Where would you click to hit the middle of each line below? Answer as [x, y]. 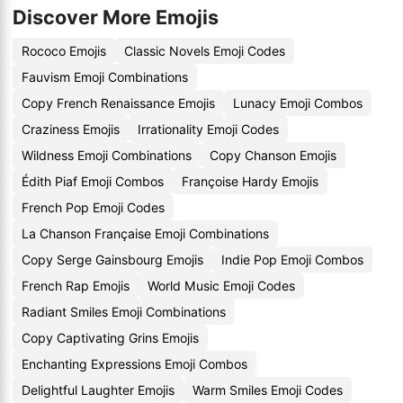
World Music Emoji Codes [221, 286]
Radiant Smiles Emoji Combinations [124, 312]
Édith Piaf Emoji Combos [93, 181]
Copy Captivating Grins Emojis [110, 338]
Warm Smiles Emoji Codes [268, 390]
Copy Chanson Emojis [273, 155]
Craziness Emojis [71, 129]
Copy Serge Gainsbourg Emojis [112, 260]
